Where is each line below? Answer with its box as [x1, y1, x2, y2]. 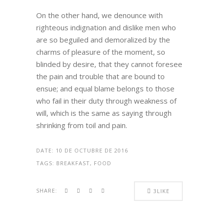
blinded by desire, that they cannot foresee [36, 59, 182, 69]
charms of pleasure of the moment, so [36, 47, 165, 57]
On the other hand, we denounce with [36, 10, 163, 21]
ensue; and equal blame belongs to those [36, 84, 175, 94]
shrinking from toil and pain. [36, 120, 127, 131]
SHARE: [36, 187, 59, 195]
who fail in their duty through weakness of [36, 96, 176, 106]
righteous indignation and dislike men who [36, 22, 176, 33]
